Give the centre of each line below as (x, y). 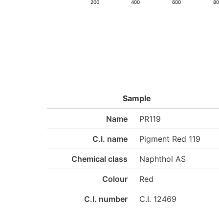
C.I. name (110, 139)
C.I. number (106, 199)
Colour (115, 179)
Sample (137, 98)
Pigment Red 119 (170, 139)
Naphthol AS (163, 159)
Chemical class (100, 159)
